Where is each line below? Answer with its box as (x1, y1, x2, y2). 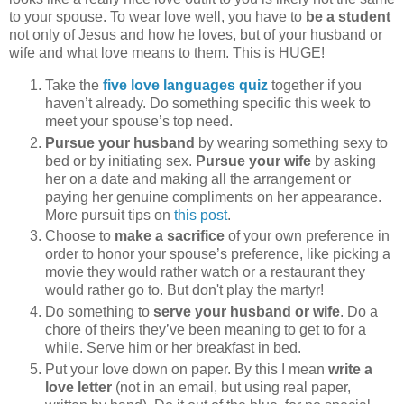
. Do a (340, 304, 378, 320)
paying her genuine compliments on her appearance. (45, 188, 381, 205)
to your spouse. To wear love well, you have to (9, 8, 306, 24)
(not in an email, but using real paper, (112, 380, 351, 396)
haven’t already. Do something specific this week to (45, 95, 371, 111)
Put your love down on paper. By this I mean (45, 362, 328, 378)
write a (328, 362, 372, 378)
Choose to (45, 228, 115, 244)
